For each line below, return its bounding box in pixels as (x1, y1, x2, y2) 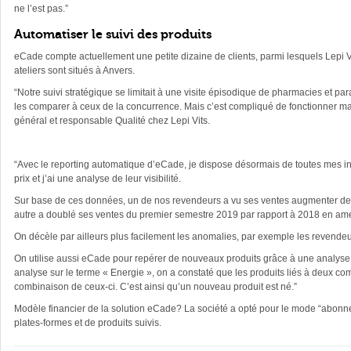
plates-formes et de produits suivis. (14, 317, 161, 328)
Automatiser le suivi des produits (14, 27, 212, 42)
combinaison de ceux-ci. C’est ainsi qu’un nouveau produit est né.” (14, 281, 297, 292)
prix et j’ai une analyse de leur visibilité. (14, 173, 181, 184)
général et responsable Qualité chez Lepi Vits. (14, 115, 210, 126)
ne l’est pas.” (14, 3, 68, 14)
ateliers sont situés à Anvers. (14, 65, 135, 76)
